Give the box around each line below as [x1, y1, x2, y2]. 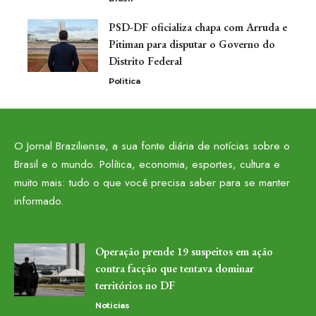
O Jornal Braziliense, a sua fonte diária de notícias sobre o [14, 137, 290, 154]
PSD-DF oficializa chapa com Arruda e [109, 19, 287, 35]
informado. [14, 192, 64, 209]
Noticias [95, 300, 130, 310]
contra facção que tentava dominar [95, 260, 254, 276]
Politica [109, 75, 140, 86]
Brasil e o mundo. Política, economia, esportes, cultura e [14, 155, 280, 172]
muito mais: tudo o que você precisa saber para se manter [14, 174, 290, 190]
